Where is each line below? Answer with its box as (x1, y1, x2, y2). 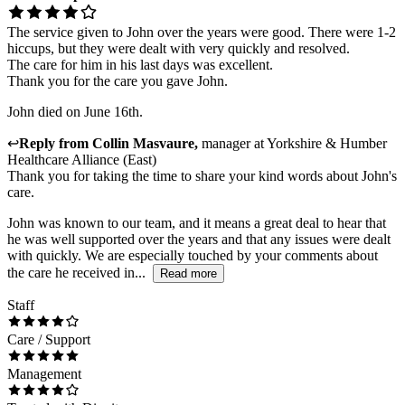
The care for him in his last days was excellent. (7, 56, 273, 72)
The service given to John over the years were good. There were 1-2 (7, 24, 396, 40)
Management (7, 365, 81, 381)
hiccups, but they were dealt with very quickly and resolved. (7, 40, 350, 56)
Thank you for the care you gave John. (7, 72, 228, 89)
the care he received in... (7, 264, 153, 280)
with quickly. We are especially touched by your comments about (7, 247, 378, 263)
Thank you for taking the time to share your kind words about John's (7, 167, 397, 184)
